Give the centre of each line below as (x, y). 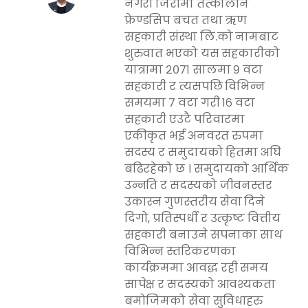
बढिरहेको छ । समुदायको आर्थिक (206, 171)
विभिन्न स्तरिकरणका (180, 254)
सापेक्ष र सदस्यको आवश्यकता (200, 287)
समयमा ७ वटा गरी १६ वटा (189, 105)
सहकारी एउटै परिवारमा (185, 122)
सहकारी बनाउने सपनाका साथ (203, 237)
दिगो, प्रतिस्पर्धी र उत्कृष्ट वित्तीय (202, 221)
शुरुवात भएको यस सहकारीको (202, 56)
